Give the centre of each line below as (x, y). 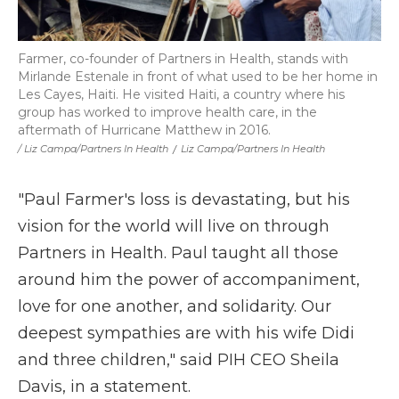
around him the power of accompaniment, (189, 280)
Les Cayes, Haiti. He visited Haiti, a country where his (181, 95)
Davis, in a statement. (104, 387)
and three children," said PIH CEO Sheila (179, 360)
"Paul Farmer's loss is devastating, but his (184, 200)
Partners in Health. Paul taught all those (178, 253)
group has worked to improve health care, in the (167, 113)
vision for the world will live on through (174, 227)
